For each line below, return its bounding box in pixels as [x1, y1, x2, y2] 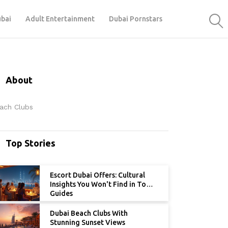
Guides [50, 189, 73, 198]
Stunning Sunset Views [50, 218, 125, 227]
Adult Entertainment [25, 14, 95, 23]
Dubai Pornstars [109, 14, 162, 23]
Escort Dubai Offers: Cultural [50, 171, 145, 180]
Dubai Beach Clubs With [50, 209, 128, 218]
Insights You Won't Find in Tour [50, 180, 153, 189]
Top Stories [6, 138, 55, 149]
